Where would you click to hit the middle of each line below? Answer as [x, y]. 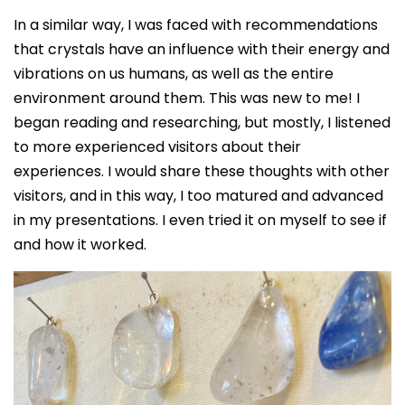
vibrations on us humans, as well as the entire [174, 73]
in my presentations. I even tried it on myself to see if [200, 220]
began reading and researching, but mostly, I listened [202, 122]
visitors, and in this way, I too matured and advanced [198, 195]
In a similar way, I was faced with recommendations [196, 24]
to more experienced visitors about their [157, 146]
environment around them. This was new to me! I [187, 98]
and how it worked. [80, 244]
